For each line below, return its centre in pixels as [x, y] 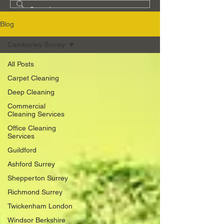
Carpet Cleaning [33, 78]
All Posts [21, 64]
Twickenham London [40, 206]
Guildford [22, 150]
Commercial [26, 106]
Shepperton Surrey [38, 178]
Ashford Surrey [31, 164]
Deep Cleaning [31, 92]
